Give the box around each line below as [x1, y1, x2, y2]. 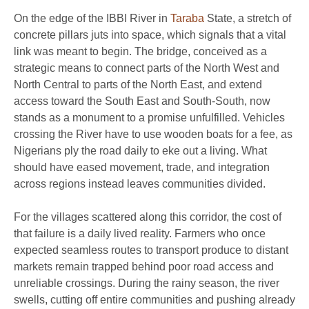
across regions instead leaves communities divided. [14, 177, 266, 190]
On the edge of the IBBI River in [14, 12, 170, 24]
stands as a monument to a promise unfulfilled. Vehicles [14, 111, 285, 123]
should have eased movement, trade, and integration [14, 161, 270, 173]
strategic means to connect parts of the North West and [14, 61, 279, 74]
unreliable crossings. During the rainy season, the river [14, 277, 279, 289]
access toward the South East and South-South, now [14, 94, 270, 107]
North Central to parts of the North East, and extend [14, 78, 262, 90]
